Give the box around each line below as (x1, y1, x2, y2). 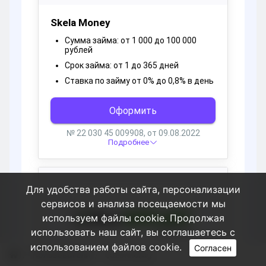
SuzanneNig (104, 249, 153, 260)
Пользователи (31, 249, 91, 260)
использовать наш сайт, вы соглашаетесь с (31, 226, 235, 238)
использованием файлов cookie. (30, 240, 185, 253)
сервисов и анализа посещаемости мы (40, 198, 226, 210)
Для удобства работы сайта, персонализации (26, 183, 240, 195)
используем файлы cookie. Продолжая (42, 212, 224, 224)
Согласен (194, 243, 232, 253)
